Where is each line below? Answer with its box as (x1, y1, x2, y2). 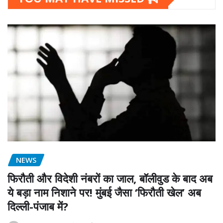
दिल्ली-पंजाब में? (7, 198, 68, 214)
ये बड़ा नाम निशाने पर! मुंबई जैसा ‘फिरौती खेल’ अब (7, 184, 201, 200)
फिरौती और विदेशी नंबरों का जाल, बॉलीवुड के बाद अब (7, 170, 213, 186)
